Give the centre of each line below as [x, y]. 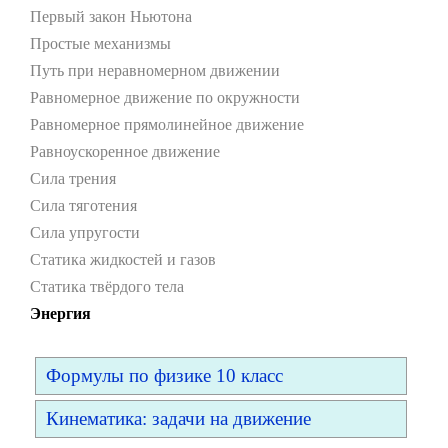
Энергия [60, 313]
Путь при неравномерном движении [155, 70]
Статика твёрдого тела [107, 286]
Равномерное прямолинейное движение [167, 124]
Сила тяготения [83, 205]
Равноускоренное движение [125, 151]
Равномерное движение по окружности [165, 97]
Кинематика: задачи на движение [178, 418]
